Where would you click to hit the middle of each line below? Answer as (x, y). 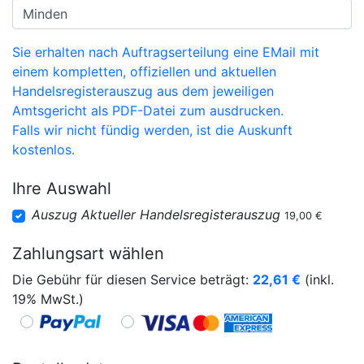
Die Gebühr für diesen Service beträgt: (132, 279)
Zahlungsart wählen (88, 253)
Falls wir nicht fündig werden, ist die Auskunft (152, 130)
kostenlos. (43, 149)
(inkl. (317, 279)
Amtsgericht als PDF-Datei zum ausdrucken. (148, 110)
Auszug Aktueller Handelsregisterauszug (156, 214)
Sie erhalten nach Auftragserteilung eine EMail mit (166, 52)
